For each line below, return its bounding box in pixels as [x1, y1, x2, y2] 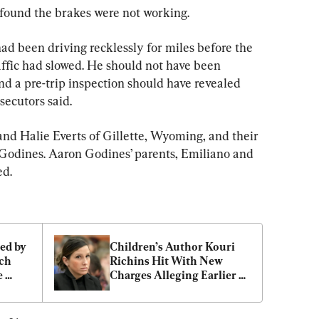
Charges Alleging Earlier [110, 268, 236, 282]
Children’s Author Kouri [110, 239, 235, 253]
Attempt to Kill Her [110, 282, 209, 296]
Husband [110, 296, 157, 310]
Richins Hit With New [110, 253, 223, 268]
